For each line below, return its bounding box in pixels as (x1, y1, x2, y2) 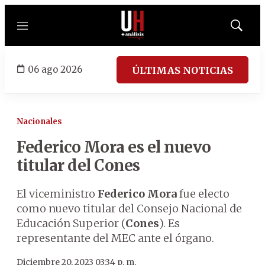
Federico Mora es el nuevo (17, 137, 211, 157)
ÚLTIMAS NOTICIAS (132, 64, 233, 76)
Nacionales (17, 117, 62, 127)
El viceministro (17, 187, 98, 201)
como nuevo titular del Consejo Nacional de (17, 202, 242, 215)
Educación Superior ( (17, 216, 125, 230)
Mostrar (235, 24, 262, 34)
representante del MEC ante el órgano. (17, 231, 214, 245)
